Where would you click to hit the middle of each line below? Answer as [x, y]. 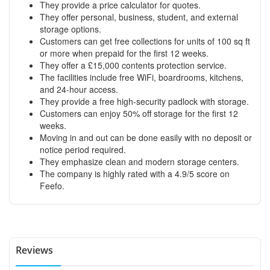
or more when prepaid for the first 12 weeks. [124, 53]
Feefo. [52, 185]
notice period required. [83, 149]
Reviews [34, 250]
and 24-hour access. [79, 89]
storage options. [71, 29]
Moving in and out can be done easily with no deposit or [146, 137]
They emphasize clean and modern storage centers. [140, 161]
